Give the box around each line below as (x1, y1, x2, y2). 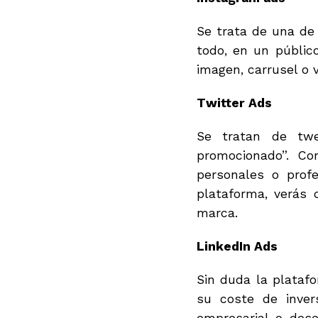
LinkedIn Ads (197, 239, 278, 254)
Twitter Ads (197, 96, 272, 111)
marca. (197, 206, 238, 221)
